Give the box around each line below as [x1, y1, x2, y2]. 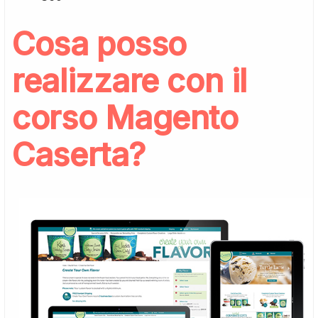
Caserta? [12, 134, 146, 174]
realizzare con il [12, 60, 247, 100]
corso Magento [12, 97, 238, 137]
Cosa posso [12, 23, 187, 63]
